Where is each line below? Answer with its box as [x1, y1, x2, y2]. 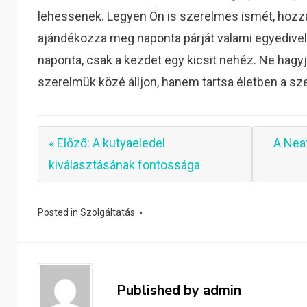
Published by [116, 281, 204, 299]
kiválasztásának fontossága [49, 158, 201, 172]
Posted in [38, 207, 81, 218]
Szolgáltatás [80, 207, 136, 218]
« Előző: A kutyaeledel [49, 136, 166, 150]
